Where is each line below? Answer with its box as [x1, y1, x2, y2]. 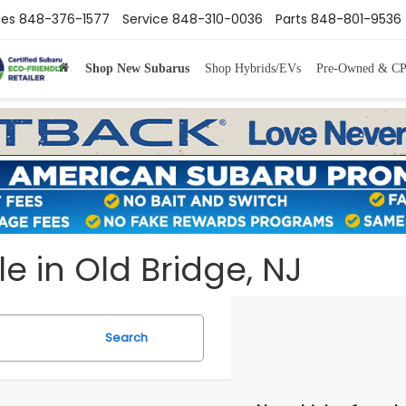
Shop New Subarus [84, 61, 189, 75]
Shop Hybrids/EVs [204, 61, 301, 75]
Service [122, 10, 169, 29]
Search [105, 328, 148, 346]
